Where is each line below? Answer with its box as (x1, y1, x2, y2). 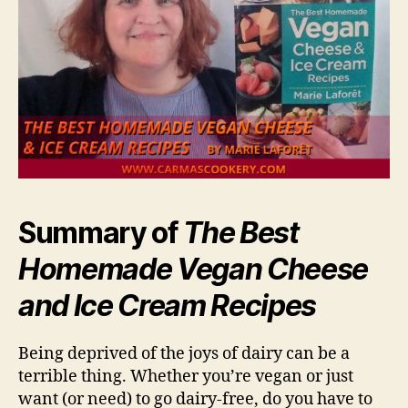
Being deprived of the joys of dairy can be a (18, 343, 350, 365)
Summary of (18, 215, 184, 251)
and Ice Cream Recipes (18, 288, 317, 324)
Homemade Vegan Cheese (18, 251, 369, 288)
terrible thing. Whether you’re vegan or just (18, 366, 353, 388)
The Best (183, 215, 299, 251)
